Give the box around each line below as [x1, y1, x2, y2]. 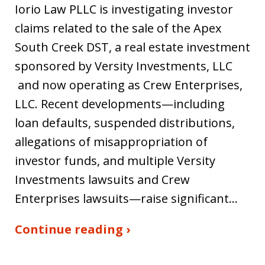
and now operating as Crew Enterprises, [15, 76, 243, 93]
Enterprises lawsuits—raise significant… [15, 190, 238, 206]
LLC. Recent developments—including [15, 95, 225, 112]
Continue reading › [15, 221, 130, 237]
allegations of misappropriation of [15, 133, 208, 150]
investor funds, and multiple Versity [15, 152, 215, 169]
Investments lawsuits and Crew [15, 171, 190, 188]
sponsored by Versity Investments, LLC [15, 57, 232, 74]
